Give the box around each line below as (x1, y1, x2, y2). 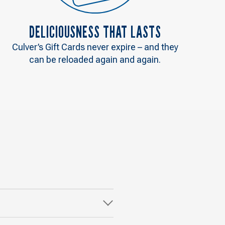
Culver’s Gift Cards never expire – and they (12, 41, 178, 52)
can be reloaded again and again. (29, 54, 161, 65)
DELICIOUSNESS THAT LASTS (29, 22, 161, 41)
